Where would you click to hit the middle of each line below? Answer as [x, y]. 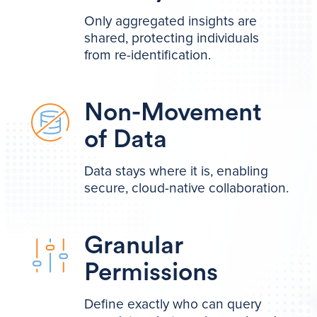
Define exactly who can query [173, 304]
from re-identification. [148, 55]
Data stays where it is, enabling [177, 171]
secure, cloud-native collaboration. [187, 188]
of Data [126, 139]
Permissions [151, 272]
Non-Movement [173, 113]
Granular [134, 246]
